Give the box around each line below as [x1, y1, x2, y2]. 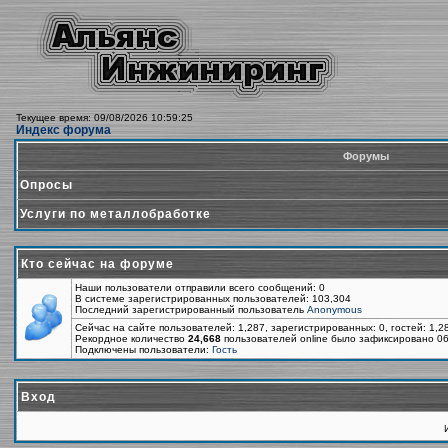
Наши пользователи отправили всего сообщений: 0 [75, 282, 325, 293]
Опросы [20, 178, 73, 192]
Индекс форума [16, 123, 111, 137]
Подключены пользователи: [75, 344, 212, 355]
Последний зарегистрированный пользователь [75, 304, 307, 315]
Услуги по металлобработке [20, 207, 211, 221]
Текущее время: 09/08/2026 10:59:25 [16, 112, 193, 123]
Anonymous [307, 304, 362, 315]
